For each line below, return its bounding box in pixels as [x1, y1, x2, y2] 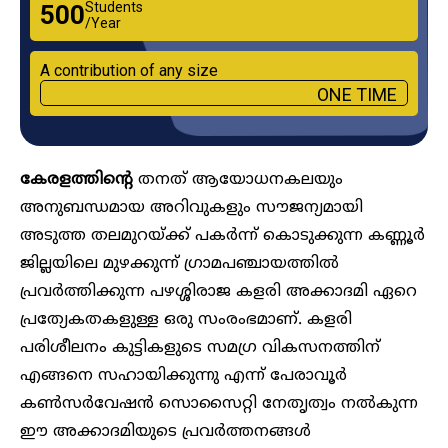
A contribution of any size [40, 60, 218, 80]
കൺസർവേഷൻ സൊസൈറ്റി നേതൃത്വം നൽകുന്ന [20, 393, 418, 414]
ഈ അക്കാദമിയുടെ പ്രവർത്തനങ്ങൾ [20, 421, 311, 442]
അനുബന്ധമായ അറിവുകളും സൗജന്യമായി [20, 197, 363, 218]
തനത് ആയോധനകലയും [133, 169, 343, 190]
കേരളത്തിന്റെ [20, 169, 133, 190]
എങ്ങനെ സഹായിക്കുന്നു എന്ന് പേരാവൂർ [20, 365, 347, 386]
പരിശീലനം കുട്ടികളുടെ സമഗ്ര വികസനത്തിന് [20, 337, 380, 358]
